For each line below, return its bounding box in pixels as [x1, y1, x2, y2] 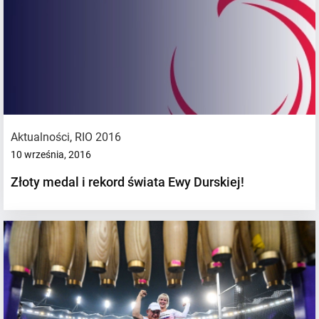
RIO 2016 [75, 130, 121, 144]
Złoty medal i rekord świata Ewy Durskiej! [11, 174, 244, 189]
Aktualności [11, 130, 70, 144]
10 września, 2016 [11, 148, 91, 160]
